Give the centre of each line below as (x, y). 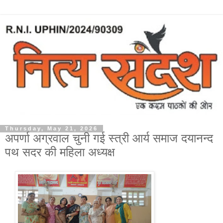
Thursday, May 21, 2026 (52, 129)
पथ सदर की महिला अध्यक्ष (60, 152)
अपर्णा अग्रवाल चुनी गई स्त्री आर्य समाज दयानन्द (109, 138)
